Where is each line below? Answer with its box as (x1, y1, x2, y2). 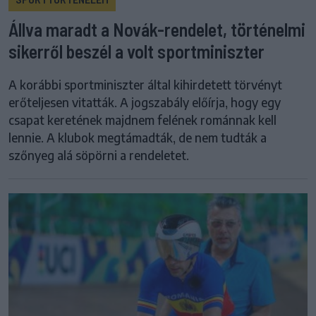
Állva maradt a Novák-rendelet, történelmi (8, 18, 305, 41)
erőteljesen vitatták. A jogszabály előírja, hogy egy (8, 95, 281, 111)
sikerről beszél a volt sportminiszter (8, 40, 265, 63)
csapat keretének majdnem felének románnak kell (8, 112, 276, 128)
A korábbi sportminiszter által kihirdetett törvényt (8, 77, 282, 93)
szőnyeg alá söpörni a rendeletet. (8, 147, 189, 164)
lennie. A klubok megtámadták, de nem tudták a (8, 130, 267, 146)
